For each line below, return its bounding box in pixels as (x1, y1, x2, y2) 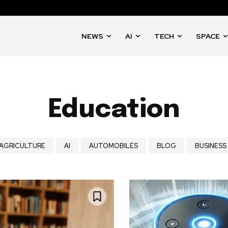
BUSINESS (195, 141, 226, 150)
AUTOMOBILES (89, 141, 138, 150)
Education (48, 97, 180, 123)
